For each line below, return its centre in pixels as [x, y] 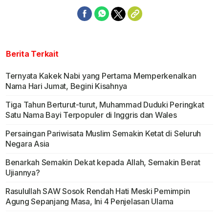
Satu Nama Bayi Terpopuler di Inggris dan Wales [91, 115]
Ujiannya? [22, 173]
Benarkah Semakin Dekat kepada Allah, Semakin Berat [103, 163]
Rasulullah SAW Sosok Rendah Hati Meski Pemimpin [98, 191]
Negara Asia [27, 144]
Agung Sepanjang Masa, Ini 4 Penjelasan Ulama [89, 202]
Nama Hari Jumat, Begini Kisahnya [66, 86]
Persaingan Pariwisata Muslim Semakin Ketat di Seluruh [103, 134]
